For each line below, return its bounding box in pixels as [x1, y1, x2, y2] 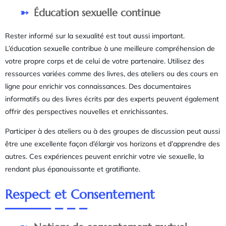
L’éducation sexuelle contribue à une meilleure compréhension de [5, 44, 215, 53]
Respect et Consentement [5, 186, 155, 202]
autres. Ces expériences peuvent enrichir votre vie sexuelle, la [5, 152, 204, 161]
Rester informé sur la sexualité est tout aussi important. [5, 31, 185, 41]
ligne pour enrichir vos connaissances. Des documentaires [5, 82, 191, 91]
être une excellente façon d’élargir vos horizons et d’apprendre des [5, 139, 220, 149]
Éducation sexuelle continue [34, 7, 160, 20]
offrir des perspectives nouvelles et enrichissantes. [5, 107, 168, 117]
